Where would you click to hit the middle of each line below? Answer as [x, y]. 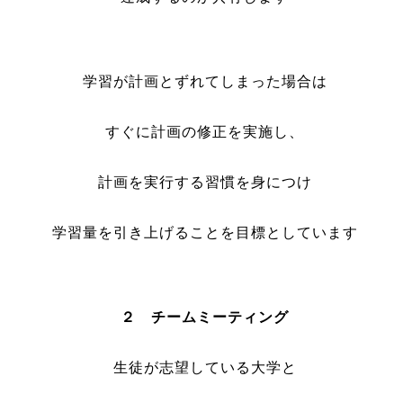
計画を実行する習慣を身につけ [205, 182]
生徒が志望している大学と [205, 367]
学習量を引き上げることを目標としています [205, 233]
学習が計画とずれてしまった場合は [205, 81]
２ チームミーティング [205, 317]
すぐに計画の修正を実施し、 [205, 132]
